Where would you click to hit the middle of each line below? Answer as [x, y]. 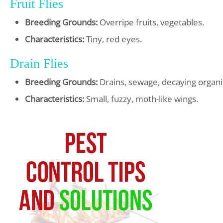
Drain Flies [39, 63]
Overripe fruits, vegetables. [151, 22]
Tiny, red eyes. [113, 39]
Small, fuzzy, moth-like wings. [141, 99]
